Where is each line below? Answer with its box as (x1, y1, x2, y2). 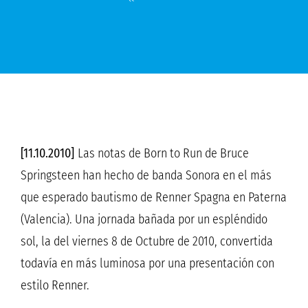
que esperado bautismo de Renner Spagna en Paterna (21, 190, 287, 206)
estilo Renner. (21, 278, 93, 294)
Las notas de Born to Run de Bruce (74, 146, 249, 162)
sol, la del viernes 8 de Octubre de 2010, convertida (21, 234, 273, 250)
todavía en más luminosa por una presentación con (21, 256, 274, 272)
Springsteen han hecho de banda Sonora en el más (21, 168, 272, 184)
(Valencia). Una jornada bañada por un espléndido (21, 212, 267, 228)
